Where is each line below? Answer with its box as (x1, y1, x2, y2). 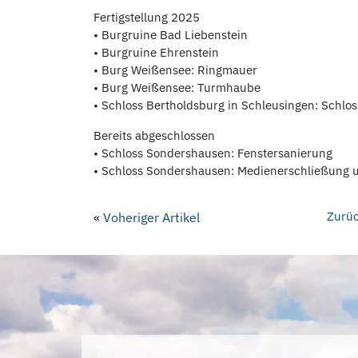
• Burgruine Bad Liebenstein (93, 27, 248, 42)
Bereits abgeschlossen (93, 128, 215, 143)
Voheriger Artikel (103, 209, 200, 225)
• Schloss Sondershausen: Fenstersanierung (93, 145, 332, 161)
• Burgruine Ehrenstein (93, 45, 219, 60)
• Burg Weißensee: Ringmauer (93, 62, 257, 78)
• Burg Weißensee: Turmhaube (93, 80, 261, 95)
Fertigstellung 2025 (93, 10, 200, 25)
